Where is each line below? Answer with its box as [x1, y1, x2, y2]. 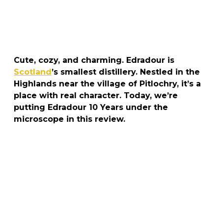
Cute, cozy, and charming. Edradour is [14, 55, 174, 65]
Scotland [14, 67, 52, 77]
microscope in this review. [14, 114, 125, 124]
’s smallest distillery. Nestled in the [52, 67, 200, 77]
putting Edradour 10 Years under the [14, 102, 168, 112]
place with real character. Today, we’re [14, 90, 178, 100]
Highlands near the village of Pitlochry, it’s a [14, 79, 201, 88]
